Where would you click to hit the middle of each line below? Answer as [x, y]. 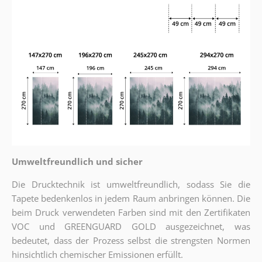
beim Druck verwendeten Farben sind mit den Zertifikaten [131, 212]
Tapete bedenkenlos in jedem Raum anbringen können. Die [131, 198]
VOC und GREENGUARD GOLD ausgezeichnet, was [131, 226]
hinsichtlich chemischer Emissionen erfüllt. [97, 254]
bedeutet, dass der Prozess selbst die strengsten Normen [131, 240]
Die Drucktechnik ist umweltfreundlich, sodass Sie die [131, 184]
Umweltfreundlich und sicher [77, 161]
